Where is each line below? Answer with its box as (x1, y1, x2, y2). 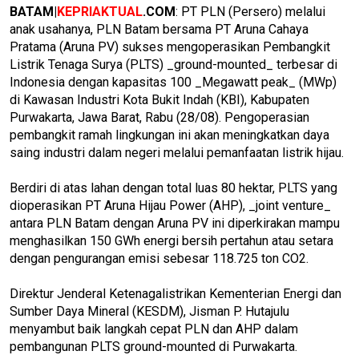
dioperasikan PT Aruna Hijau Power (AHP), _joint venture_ (10, 197, 331, 213)
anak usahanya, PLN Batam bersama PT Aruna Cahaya (10, 21, 309, 37)
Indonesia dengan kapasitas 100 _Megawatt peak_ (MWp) (10, 74, 337, 90)
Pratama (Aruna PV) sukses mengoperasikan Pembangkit (10, 38, 330, 54)
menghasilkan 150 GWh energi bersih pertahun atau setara (10, 232, 333, 248)
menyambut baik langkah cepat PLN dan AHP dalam (10, 321, 298, 337)
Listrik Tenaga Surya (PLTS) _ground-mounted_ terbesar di (10, 56, 337, 72)
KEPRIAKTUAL (57, 3, 143, 19)
